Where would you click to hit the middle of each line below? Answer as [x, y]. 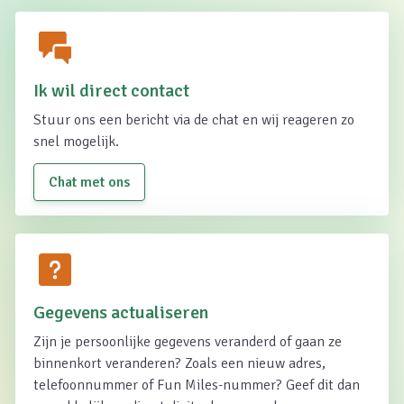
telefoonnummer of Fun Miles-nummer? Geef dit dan [197, 385]
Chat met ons [89, 182]
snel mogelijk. [76, 142]
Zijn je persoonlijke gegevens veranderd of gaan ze [188, 342]
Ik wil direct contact [111, 91]
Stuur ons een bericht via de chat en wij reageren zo [194, 120]
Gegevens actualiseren [121, 312]
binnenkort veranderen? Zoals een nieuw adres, [179, 363]
